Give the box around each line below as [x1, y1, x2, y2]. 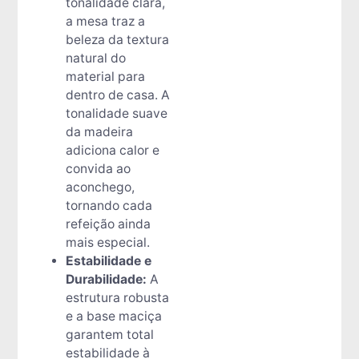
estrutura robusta [65, 289, 169, 305]
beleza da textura [65, 31, 169, 47]
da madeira [65, 123, 133, 139]
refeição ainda [65, 216, 151, 232]
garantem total [65, 326, 154, 342]
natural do [65, 50, 126, 66]
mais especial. [65, 234, 150, 250]
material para [65, 68, 145, 84]
